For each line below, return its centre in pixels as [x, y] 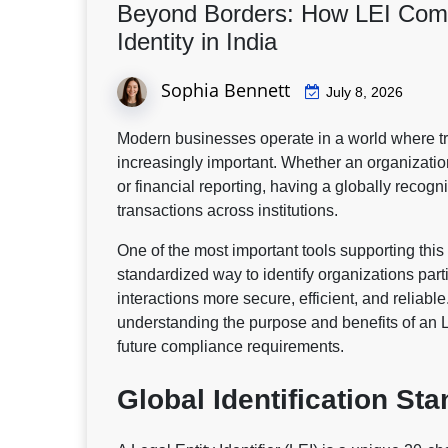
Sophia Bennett [225, 89]
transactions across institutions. [227, 211]
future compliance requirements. [230, 347]
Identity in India [197, 41]
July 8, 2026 [364, 91]
